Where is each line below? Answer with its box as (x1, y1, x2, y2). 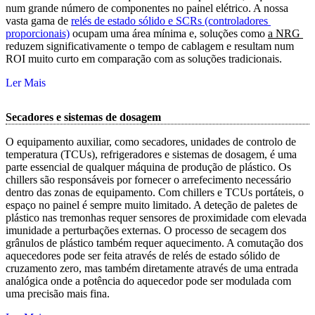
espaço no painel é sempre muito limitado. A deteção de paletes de (6, 199, 297, 212)
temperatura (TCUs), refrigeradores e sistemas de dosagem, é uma (6, 148, 297, 161)
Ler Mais (6, 76, 46, 89)
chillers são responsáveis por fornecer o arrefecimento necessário (6, 174, 291, 186)
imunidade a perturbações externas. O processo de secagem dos (6, 224, 286, 237)
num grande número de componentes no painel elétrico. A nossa (6, 1, 288, 14)
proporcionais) (6, 27, 70, 39)
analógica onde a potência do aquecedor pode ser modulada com (6, 275, 291, 288)
